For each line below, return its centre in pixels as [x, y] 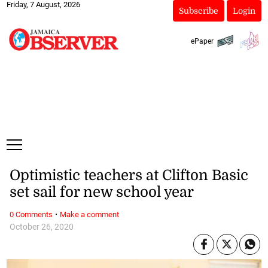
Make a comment [89, 214]
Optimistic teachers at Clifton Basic [129, 176]
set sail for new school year [101, 192]
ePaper [202, 41]
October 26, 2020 [41, 227]
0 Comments [31, 214]
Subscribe [198, 11]
